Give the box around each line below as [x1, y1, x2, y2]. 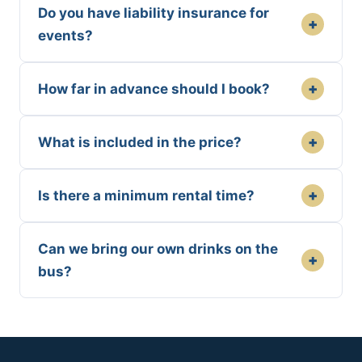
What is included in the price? [38, 133, 242, 150]
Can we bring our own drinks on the [38, 240, 278, 257]
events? [38, 27, 93, 44]
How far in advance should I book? [38, 80, 270, 97]
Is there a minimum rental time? [38, 187, 255, 204]
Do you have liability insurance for [38, 4, 269, 21]
